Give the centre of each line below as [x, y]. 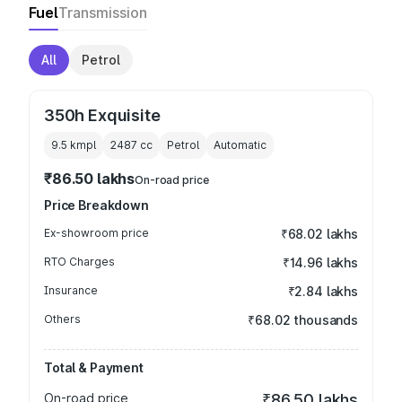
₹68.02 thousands [303, 320]
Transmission [103, 13]
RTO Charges [79, 262]
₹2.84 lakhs [323, 291]
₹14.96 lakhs [320, 262]
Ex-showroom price [96, 233]
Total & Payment [94, 367]
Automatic [240, 145]
